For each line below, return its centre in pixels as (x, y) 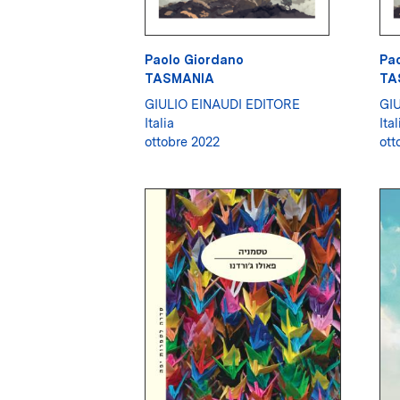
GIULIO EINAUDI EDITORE (222, 104)
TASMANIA (179, 79)
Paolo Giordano (194, 60)
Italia (159, 123)
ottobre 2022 (182, 142)
